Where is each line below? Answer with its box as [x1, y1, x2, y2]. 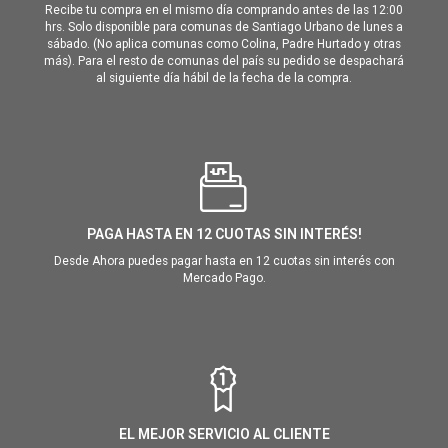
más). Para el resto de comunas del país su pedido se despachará [44, 54, 404, 69]
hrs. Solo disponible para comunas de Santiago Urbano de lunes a [45, 20, 403, 35]
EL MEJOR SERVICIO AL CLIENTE [118, 426, 330, 443]
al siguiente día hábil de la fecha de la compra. [96, 71, 352, 86]
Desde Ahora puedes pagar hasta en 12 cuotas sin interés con [53, 254, 395, 269]
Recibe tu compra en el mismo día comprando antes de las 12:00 [45, 3, 403, 18]
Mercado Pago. [182, 271, 266, 286]
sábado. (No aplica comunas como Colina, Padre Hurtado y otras [47, 37, 401, 52]
